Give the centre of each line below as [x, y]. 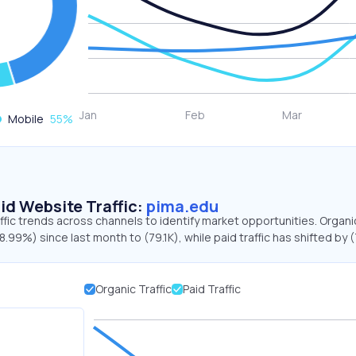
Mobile [26, 119]
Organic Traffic [133, 289]
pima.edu [182, 206]
